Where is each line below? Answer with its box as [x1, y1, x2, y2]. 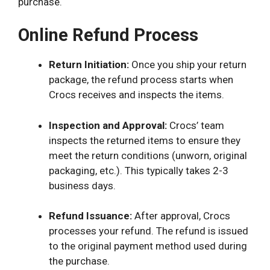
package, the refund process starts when [49, 74, 233, 86]
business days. [49, 179, 116, 192]
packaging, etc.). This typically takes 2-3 [49, 164, 228, 177]
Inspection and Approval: [49, 119, 167, 131]
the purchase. [49, 255, 110, 268]
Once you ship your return [129, 58, 246, 71]
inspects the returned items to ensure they [49, 134, 240, 146]
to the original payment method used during [49, 240, 247, 253]
